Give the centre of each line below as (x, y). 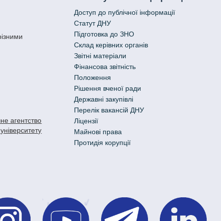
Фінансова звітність (105, 67)
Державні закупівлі (103, 99)
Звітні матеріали (100, 56)
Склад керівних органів (111, 45)
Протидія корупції (102, 143)
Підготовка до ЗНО (104, 34)
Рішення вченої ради (107, 88)
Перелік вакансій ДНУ (109, 110)
